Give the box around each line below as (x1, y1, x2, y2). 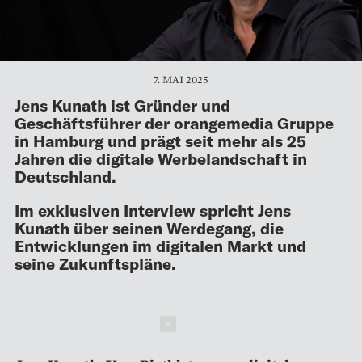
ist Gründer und (107, 95, 230, 115)
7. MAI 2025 (154, 72, 208, 86)
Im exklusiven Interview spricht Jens (15, 200, 291, 220)
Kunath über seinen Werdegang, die (15, 217, 284, 238)
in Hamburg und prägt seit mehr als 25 (15, 130, 306, 150)
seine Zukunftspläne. (15, 253, 176, 273)
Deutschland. (15, 166, 116, 186)
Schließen (196, 315, 260, 332)
